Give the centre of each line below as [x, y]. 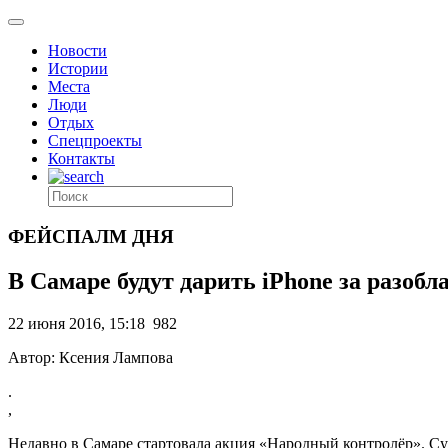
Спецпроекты [95, 140]
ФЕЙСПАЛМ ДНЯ [91, 236]
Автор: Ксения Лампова [90, 357]
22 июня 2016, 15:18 [76, 323]
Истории [78, 68]
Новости [77, 50]
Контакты [81, 158]
